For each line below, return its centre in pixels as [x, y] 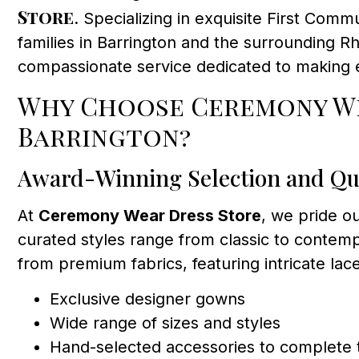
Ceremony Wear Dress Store [150, 215]
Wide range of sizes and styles [165, 323]
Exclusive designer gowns [147, 299]
